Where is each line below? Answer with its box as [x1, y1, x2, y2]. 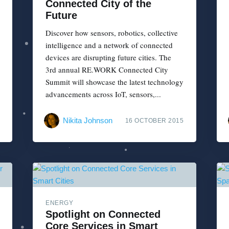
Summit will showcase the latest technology [45, 77, 184, 87]
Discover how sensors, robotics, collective [45, 28, 178, 38]
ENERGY [45, 199, 73, 207]
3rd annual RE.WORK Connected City [45, 64, 168, 75]
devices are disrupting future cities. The [45, 52, 171, 63]
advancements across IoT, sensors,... [45, 89, 161, 100]
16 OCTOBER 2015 [125, 117, 184, 124]
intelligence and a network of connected [45, 40, 173, 51]
